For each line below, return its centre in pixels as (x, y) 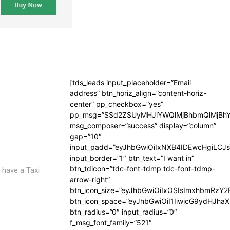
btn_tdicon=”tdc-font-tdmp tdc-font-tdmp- (142, 169)
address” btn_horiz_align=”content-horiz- (138, 93)
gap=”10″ (86, 136)
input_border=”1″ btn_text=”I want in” (132, 158)
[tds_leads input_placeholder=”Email (130, 82)
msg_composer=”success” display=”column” (143, 126)
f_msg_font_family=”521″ (111, 223)
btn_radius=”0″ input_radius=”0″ (123, 212)
